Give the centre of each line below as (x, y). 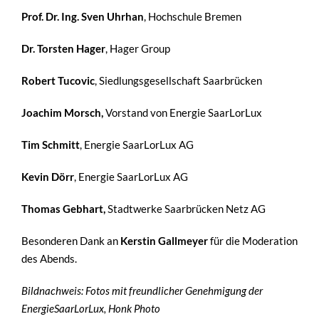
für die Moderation (253, 240)
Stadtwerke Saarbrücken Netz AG (187, 208)
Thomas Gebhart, (64, 208)
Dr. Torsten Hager (63, 48)
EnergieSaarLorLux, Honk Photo (91, 308)
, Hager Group (138, 48)
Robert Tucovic (58, 80)
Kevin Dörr (48, 176)
